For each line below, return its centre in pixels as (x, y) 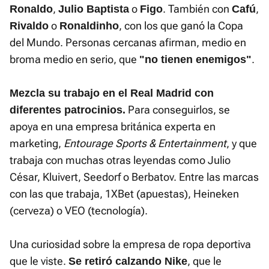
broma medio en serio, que (74, 59)
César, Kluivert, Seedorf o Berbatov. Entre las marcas (134, 177)
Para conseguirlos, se (178, 109)
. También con (197, 8)
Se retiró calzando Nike (128, 261)
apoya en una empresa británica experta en (113, 126)
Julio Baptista (94, 9)
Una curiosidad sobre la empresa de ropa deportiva (130, 244)
